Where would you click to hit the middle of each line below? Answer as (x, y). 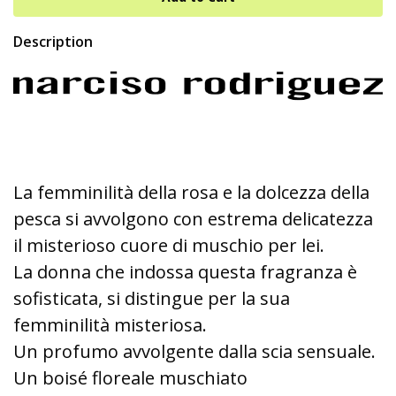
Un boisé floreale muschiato (130, 378)
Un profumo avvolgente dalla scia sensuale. (194, 352)
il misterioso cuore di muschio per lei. (169, 246)
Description (53, 42)
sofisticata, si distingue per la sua (152, 299)
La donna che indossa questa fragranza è (185, 272)
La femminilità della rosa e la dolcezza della (191, 193)
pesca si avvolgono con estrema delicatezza (193, 219)
